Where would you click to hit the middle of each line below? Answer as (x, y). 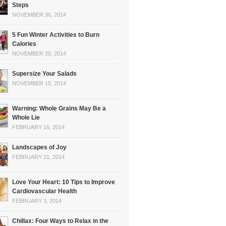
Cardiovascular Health (44, 191)
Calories (24, 44)
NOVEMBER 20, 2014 (39, 53)
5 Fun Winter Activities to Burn (56, 35)
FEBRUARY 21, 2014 (38, 157)
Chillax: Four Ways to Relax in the (60, 221)
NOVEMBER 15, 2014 (39, 83)
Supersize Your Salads (44, 74)
